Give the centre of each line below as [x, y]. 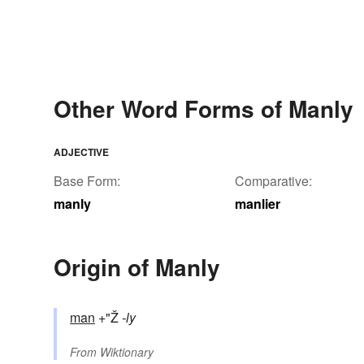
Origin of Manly [137, 267]
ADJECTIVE [81, 152]
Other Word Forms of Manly [204, 109]
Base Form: [87, 181]
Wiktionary [127, 352]
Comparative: [273, 181]
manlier [258, 204]
